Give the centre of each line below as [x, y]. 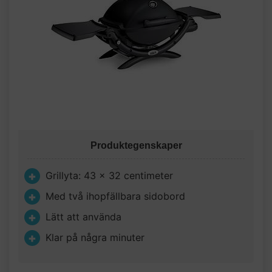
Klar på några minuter [95, 237]
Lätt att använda [83, 217]
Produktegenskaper [136, 145]
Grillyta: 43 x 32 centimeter [109, 175]
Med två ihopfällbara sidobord [115, 196]
